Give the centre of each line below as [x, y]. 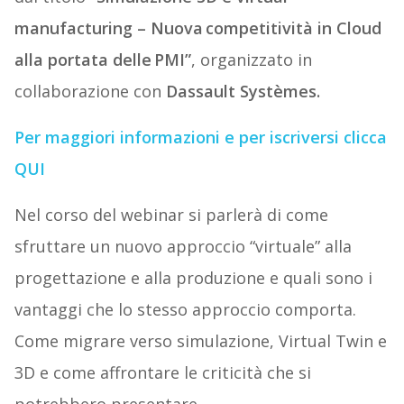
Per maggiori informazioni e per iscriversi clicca [200, 138]
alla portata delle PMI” [102, 60]
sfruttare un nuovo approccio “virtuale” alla [183, 247]
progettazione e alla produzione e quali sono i [193, 278]
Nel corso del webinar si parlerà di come [171, 215]
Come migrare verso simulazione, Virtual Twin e [200, 341]
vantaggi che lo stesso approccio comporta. [185, 310]
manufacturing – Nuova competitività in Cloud [197, 28]
